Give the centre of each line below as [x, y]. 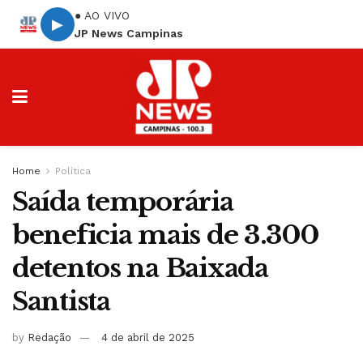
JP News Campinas [129, 33]
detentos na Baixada [140, 268]
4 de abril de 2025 [148, 337]
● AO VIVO [102, 15]
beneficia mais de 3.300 [166, 235]
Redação [49, 337]
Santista [61, 301]
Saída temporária [123, 202]
